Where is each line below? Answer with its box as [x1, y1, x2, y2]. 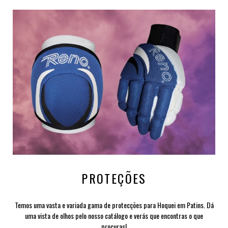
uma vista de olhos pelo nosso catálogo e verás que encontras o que [25, 210, 203, 221]
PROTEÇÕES [81, 169, 147, 188]
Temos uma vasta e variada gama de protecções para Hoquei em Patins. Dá [14, 199, 214, 211]
